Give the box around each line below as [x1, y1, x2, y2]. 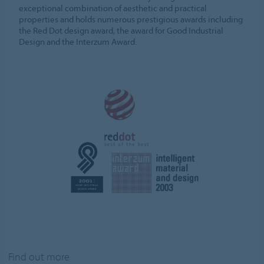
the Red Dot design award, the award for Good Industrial [19, 25, 224, 37]
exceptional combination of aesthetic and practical [19, 2, 207, 14]
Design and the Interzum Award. [19, 36, 137, 48]
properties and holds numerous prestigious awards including [19, 14, 243, 25]
